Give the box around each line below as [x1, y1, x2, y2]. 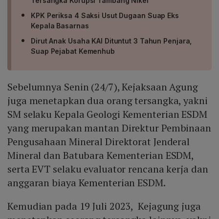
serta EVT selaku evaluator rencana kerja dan [7, 162, 208, 176]
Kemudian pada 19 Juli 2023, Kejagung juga [7, 199, 201, 213]
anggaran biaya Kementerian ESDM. [7, 176, 166, 190]
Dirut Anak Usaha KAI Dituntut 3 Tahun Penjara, [31, 37, 192, 45]
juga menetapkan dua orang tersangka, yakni [7, 94, 208, 108]
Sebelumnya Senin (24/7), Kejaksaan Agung [7, 80, 198, 94]
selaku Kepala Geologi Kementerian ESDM [23, 108, 210, 121]
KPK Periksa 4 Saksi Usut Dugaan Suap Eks [31, 11, 179, 20]
